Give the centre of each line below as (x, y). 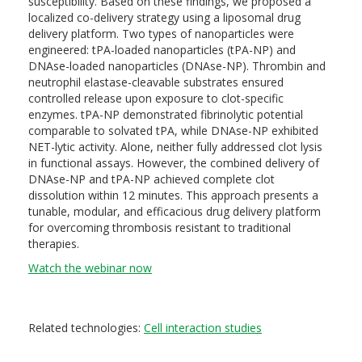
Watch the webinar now (90, 268)
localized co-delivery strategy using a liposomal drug (164, 17)
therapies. (54, 244)
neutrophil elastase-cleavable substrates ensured (156, 82)
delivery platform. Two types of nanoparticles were (161, 34)
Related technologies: (86, 328)
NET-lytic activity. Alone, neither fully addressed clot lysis (175, 147)
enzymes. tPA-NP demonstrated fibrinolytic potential (166, 114)
